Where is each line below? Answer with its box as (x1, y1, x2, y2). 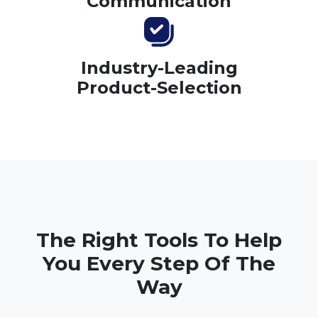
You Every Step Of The (43, 251, 275, 276)
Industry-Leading (80, 57, 238, 79)
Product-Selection (76, 77, 242, 99)
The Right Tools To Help (36, 228, 282, 253)
